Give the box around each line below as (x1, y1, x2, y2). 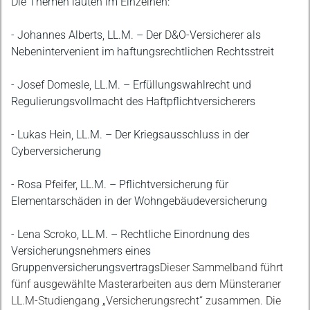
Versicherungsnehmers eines (11, 244, 151, 257)
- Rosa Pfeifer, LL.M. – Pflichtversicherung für (11, 177, 228, 191)
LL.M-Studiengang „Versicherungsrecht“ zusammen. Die (11, 293, 281, 307)
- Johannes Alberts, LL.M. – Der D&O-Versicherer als (11, 28, 261, 42)
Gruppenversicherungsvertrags (11, 260, 160, 274)
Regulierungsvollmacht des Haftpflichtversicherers (11, 94, 255, 108)
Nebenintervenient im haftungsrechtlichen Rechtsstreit (11, 44, 274, 58)
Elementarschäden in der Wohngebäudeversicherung (11, 194, 267, 208)
